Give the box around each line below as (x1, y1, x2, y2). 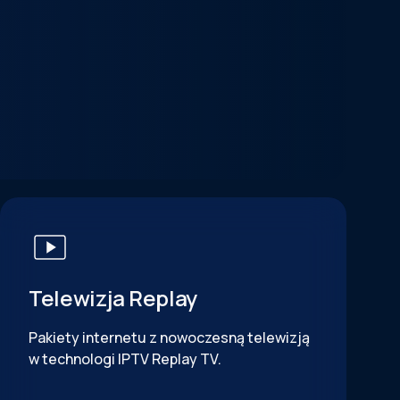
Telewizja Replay (28, 283, 198, 312)
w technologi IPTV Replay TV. (28, 349, 221, 369)
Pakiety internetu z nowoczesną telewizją (28, 328, 310, 347)
